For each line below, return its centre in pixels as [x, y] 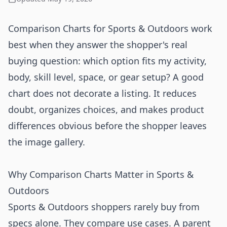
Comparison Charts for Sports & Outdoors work [110, 28]
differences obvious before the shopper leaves [107, 126]
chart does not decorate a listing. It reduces [102, 93]
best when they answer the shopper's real [98, 45]
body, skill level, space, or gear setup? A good [106, 77]
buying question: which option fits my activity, [107, 61]
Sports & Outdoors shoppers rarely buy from [104, 207]
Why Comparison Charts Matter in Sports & [101, 174]
